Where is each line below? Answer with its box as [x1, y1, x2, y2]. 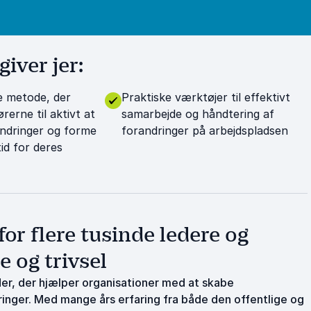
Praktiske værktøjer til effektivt [121, 90, 290, 104]
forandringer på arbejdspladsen [121, 124, 288, 137]
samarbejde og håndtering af [121, 107, 274, 121]
